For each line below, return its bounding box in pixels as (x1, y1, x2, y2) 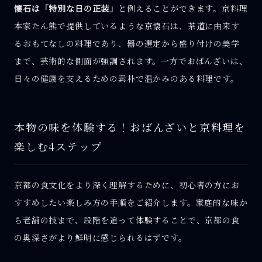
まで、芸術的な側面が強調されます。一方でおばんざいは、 (14, 55, 248, 67)
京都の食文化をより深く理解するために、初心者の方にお (14, 179, 240, 191)
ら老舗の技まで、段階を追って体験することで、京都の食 (14, 214, 240, 226)
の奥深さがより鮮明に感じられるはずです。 (14, 232, 187, 244)
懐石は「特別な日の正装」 (14, 2, 119, 15)
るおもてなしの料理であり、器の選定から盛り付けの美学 (14, 37, 240, 50)
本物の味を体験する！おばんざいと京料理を (14, 119, 246, 135)
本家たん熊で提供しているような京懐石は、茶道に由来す (14, 20, 240, 32)
